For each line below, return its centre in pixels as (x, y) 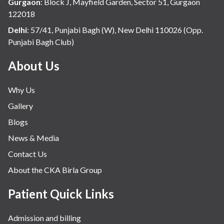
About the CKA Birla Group (55, 170)
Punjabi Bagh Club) (41, 42)
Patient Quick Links (61, 194)
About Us (34, 66)
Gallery (20, 106)
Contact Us (27, 154)
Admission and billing (44, 218)
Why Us (21, 90)
